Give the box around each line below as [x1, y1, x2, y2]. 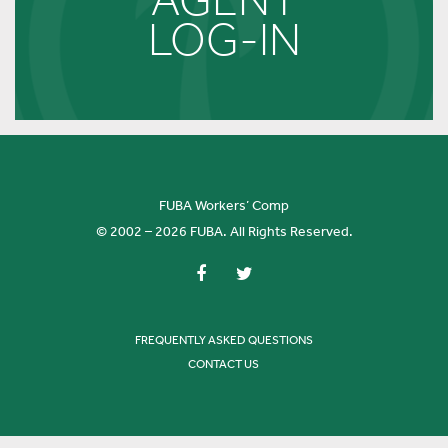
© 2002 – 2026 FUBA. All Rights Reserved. [95, 222, 353, 240]
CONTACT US [188, 355, 259, 372]
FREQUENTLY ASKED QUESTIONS [134, 331, 313, 348]
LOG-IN [147, 13, 301, 66]
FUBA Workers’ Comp [159, 196, 289, 214]
